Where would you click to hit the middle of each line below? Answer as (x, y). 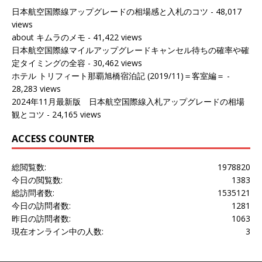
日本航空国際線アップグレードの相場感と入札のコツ (110, 12)
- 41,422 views (114, 37)
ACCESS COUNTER (53, 139)
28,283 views (36, 89)
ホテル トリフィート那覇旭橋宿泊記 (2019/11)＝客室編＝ (118, 76)
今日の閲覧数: (37, 180)
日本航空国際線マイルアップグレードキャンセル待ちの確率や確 (130, 50)
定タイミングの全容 (49, 63)
